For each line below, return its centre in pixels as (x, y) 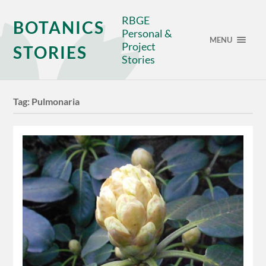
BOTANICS (59, 27)
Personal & (147, 33)
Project (139, 46)
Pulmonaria (56, 102)
